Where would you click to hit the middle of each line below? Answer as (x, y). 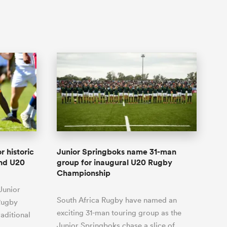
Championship (84, 173)
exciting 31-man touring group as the (119, 212)
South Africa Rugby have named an (117, 200)
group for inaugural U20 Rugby (115, 162)
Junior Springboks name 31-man (117, 152)
